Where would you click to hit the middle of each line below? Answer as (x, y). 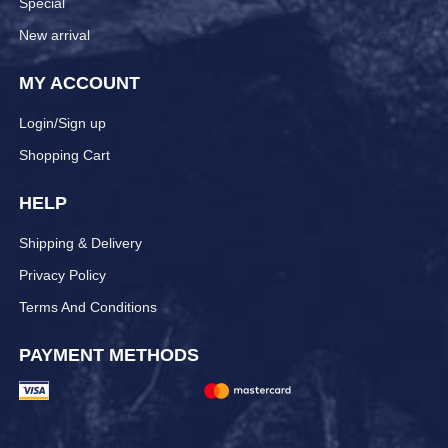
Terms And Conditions (87, 306)
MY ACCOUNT (79, 82)
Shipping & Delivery (80, 242)
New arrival (54, 34)
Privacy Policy (62, 274)
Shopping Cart (64, 154)
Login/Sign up (62, 122)
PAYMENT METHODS (108, 354)
